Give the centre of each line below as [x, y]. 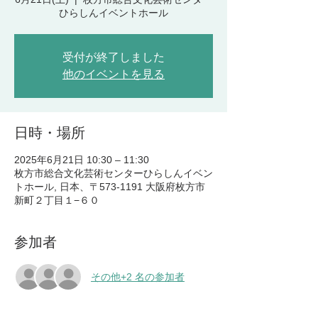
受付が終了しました [114, 57]
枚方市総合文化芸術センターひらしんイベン [114, 173]
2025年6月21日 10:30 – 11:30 [82, 160]
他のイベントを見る [114, 74]
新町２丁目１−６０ [57, 200]
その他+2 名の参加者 [138, 276]
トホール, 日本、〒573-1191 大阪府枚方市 [110, 187]
